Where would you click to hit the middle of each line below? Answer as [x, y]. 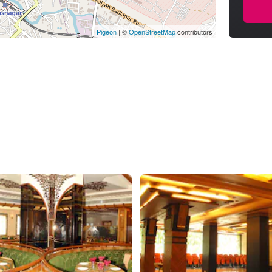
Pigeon [107, 32]
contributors [194, 32]
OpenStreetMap [152, 32]
